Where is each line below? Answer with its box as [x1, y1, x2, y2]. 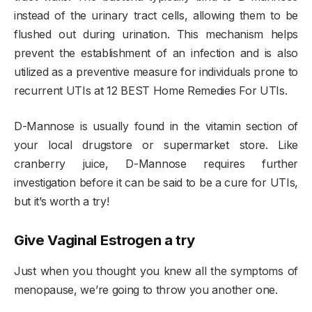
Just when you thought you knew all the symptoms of [14, 263, 298, 278]
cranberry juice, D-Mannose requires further [14, 156, 298, 171]
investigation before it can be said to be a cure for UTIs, [14, 175, 298, 189]
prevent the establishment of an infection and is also [14, 45, 298, 60]
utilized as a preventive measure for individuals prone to [14, 64, 298, 79]
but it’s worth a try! [14, 194, 109, 208]
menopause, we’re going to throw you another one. [14, 282, 278, 297]
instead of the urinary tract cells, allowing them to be [14, 8, 298, 22]
